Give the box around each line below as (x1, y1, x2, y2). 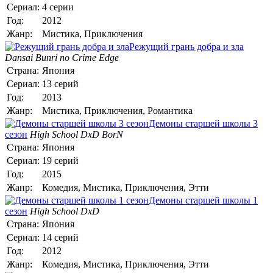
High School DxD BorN (30, 129, 123, 140)
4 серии (42, 1, 74, 12)
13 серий (42, 78, 79, 89)
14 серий (42, 232, 79, 243)
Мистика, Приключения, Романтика (42, 105, 193, 116)
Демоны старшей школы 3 (149, 118, 258, 129)
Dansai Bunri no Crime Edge (5, 52, 119, 63)
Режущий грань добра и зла (129, 41, 244, 52)
